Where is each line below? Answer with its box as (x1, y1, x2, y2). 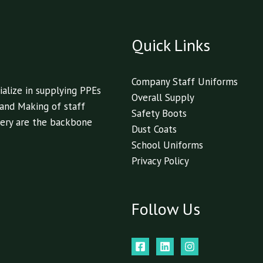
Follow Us (131, 198, 200, 220)
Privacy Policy (131, 154, 189, 167)
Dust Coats (131, 122, 177, 136)
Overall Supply (131, 90, 194, 104)
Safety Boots (131, 106, 187, 120)
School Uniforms (131, 138, 203, 151)
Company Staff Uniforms (131, 75, 238, 88)
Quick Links (131, 33, 210, 56)
